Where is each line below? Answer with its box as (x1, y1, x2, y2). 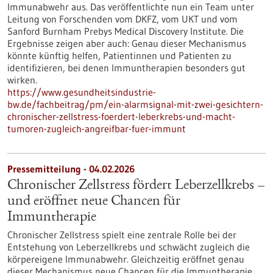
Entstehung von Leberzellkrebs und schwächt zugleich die (7, 241, 250, 253)
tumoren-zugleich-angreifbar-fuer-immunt (7, 122, 186, 135)
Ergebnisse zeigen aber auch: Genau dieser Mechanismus (7, 37, 246, 49)
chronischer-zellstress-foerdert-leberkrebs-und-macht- (7, 110, 235, 122)
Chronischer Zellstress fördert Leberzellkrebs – (7, 179, 265, 193)
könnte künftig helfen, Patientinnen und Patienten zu (7, 49, 232, 62)
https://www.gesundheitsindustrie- (7, 86, 156, 98)
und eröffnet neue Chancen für (7, 194, 180, 209)
